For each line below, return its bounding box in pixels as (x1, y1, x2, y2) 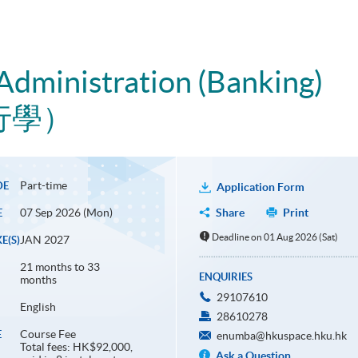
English (19, 300, 56, 314)
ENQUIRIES (198, 271, 253, 284)
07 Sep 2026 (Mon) (19, 206, 113, 220)
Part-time (19, 179, 67, 193)
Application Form (216, 181, 304, 194)
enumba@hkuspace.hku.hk (216, 329, 347, 343)
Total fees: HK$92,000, (19, 340, 133, 354)
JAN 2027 (19, 233, 70, 247)
